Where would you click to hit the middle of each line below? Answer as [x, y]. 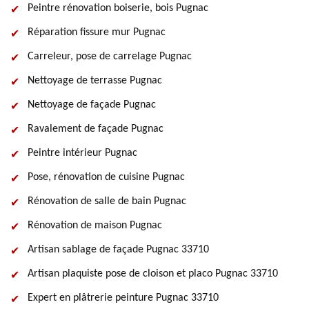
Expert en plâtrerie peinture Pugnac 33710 [123, 298]
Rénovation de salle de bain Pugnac [107, 201]
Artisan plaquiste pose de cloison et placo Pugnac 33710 [153, 274]
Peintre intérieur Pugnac [82, 153]
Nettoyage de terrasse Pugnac [95, 81]
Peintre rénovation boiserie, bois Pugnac [118, 8]
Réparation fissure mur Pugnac [97, 32]
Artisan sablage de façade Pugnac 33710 [118, 250]
